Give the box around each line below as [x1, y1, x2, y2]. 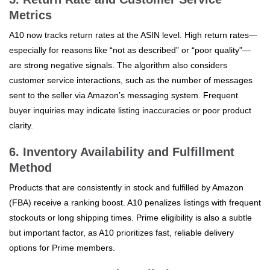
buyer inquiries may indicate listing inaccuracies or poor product [9, 105, 251, 115]
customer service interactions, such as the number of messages [9, 75, 253, 85]
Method [9, 160, 52, 174]
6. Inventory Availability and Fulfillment [9, 145, 234, 159]
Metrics [9, 8, 52, 22]
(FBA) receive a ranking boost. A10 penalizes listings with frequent [9, 197, 261, 207]
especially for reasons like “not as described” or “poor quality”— [9, 45, 251, 55]
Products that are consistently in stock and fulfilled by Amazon [9, 182, 243, 192]
